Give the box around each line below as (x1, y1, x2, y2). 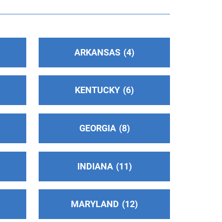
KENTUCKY (75, 85, 120, 96)
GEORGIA (79, 122, 116, 133)
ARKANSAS (74, 47, 121, 57)
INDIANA (77, 161, 113, 171)
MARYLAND (71, 199, 119, 210)
